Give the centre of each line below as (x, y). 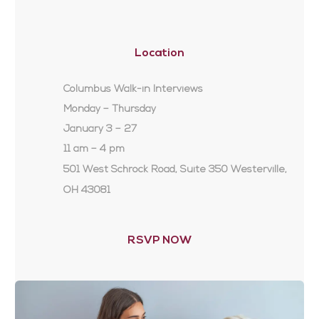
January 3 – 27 (100, 129)
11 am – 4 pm (94, 149)
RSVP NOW (159, 240)
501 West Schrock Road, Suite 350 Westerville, (175, 169)
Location (159, 53)
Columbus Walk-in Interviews (133, 89)
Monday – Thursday (109, 109)
